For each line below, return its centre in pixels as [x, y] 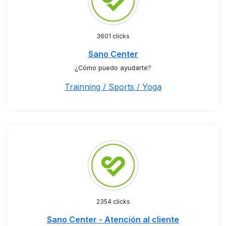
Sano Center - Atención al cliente [113, 219]
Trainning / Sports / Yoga [113, 87]
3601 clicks [113, 36]
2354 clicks [113, 202]
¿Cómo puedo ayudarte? [113, 68]
